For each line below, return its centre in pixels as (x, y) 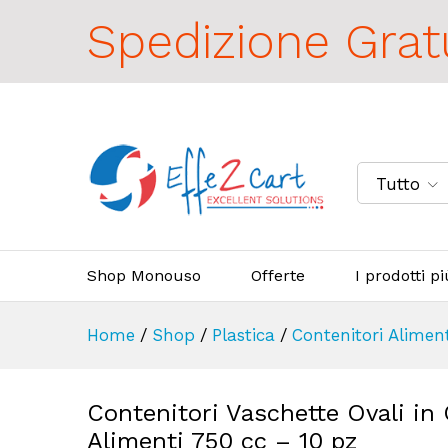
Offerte (278, 275)
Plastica (243, 334)
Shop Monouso (144, 275)
